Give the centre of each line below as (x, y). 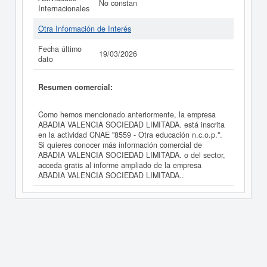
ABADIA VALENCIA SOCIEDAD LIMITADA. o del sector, (132, 155)
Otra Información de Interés (85, 29)
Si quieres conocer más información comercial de (120, 145)
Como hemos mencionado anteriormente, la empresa (127, 115)
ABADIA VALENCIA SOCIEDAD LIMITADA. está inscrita (131, 125)
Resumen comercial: (75, 87)
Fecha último (60, 49)
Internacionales (64, 8)
